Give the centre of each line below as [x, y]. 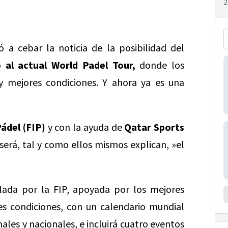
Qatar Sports [154, 127]
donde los [160, 65]
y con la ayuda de [85, 127]
